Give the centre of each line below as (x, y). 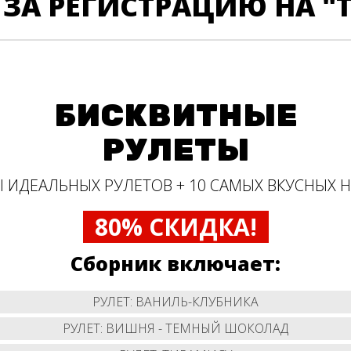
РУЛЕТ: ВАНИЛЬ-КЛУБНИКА (175, 301)
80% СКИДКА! (175, 226)
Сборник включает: (175, 263)
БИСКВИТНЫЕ (175, 116)
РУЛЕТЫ (175, 150)
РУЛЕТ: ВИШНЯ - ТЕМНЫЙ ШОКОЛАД (175, 328)
